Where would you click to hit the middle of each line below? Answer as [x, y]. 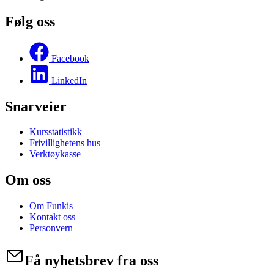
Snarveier [36, 106]
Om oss [28, 180]
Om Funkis [51, 206]
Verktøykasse [55, 154]
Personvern [51, 228]
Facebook [70, 58]
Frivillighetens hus [65, 143]
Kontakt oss [52, 217]
